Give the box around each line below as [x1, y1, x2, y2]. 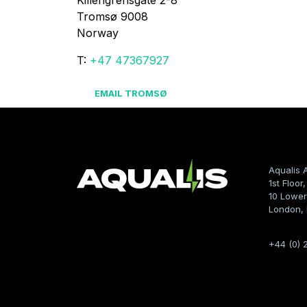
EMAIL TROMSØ [94, 88, 167, 99]
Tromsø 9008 [77, 10, 148, 23]
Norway [77, 26, 119, 40]
